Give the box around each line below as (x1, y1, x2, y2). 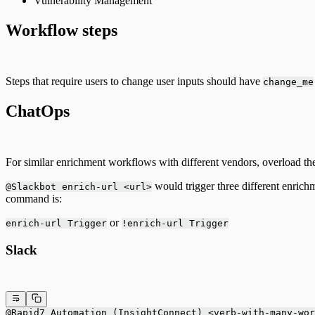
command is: (6, 193, 62, 205)
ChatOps (6, 102, 70, 121)
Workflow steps (6, 21, 117, 40)
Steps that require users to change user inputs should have (6, 75, 263, 88)
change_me (263, 77, 314, 88)
